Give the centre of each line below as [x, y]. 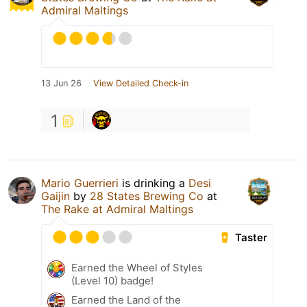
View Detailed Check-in [141, 84]
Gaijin [56, 196]
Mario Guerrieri [80, 183]
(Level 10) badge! [112, 281]
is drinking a [153, 183]
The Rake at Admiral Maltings [117, 209]
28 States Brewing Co [147, 196]
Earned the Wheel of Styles [137, 268]
